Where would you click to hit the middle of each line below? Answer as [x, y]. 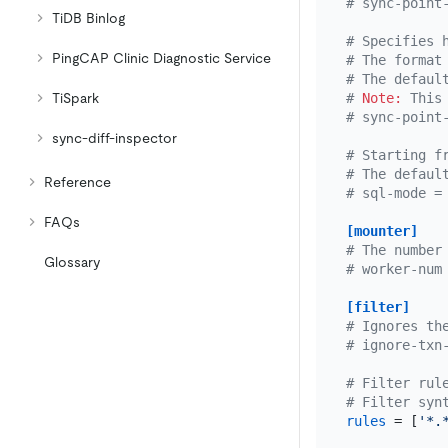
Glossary [72, 262]
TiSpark [75, 98]
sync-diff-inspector [114, 138]
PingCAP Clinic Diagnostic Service [161, 58]
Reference [77, 182]
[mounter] [381, 231]
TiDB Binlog [88, 18]
